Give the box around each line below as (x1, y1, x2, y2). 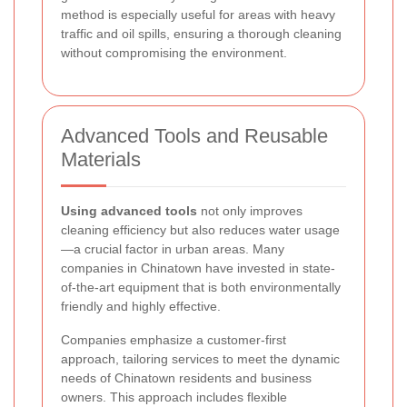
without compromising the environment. (61, 45, 287, 61)
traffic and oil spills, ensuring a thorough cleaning (61, 26, 342, 42)
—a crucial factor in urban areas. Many (61, 242, 284, 257)
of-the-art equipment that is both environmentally (61, 280, 341, 295)
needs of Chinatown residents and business (61, 371, 312, 386)
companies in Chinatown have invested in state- (61, 261, 335, 276)
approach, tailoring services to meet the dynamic (61, 352, 340, 367)
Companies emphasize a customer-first (61, 333, 286, 348)
